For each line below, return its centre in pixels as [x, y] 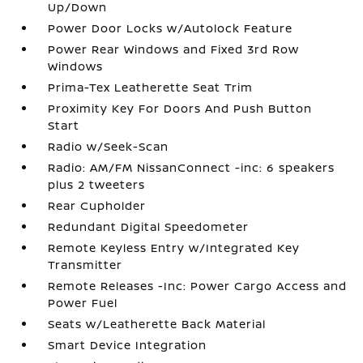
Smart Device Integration [128, 345]
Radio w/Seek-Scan [109, 147]
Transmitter [85, 265]
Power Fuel [83, 303]
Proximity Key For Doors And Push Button [180, 109]
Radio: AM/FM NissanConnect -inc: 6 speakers [192, 168]
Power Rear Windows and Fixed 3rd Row [174, 49]
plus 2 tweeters [97, 185]
